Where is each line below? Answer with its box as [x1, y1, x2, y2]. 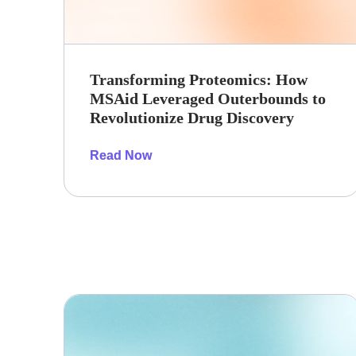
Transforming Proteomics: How [90, 70, 308, 88]
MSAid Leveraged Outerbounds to [90, 89, 326, 107]
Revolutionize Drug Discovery [90, 108, 294, 126]
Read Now [90, 148, 152, 162]
